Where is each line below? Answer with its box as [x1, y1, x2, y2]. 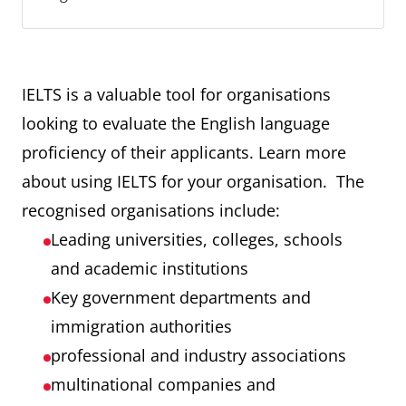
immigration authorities [51, 315, 237, 337]
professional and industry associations [51, 344, 351, 366]
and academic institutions [51, 257, 253, 279]
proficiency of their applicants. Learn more [22, 141, 346, 163]
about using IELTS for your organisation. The [22, 170, 364, 192]
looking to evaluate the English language [22, 112, 330, 134]
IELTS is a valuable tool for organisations [22, 83, 331, 105]
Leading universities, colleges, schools [51, 228, 343, 250]
